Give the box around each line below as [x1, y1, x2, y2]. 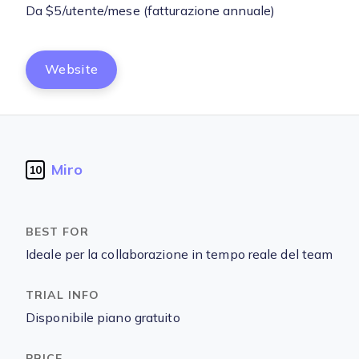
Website [45, 63, 99, 76]
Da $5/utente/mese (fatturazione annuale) [26, 4, 275, 18]
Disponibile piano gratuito [26, 311, 180, 325]
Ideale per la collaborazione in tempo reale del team [26, 248, 333, 261]
